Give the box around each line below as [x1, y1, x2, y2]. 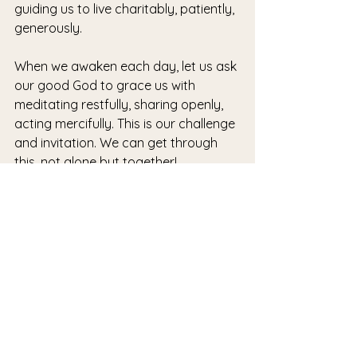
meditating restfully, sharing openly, [14, 96, 226, 112]
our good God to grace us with [14, 77, 198, 93]
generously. [14, 20, 82, 36]
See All [221, 281, 255, 296]
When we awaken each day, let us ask [14, 58, 240, 74]
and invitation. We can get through [14, 135, 221, 151]
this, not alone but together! [14, 154, 177, 170]
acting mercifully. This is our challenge [14, 116, 238, 131]
